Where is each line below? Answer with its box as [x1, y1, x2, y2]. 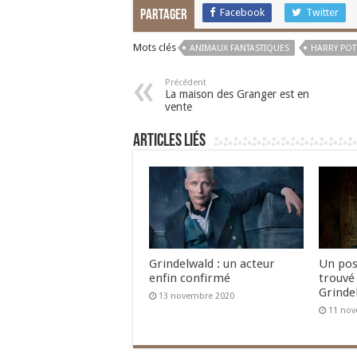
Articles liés [133, 132, 206, 151]
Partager [140, 8, 187, 23]
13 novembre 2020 [159, 291, 234, 302]
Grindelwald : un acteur [149, 257, 275, 272]
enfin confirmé [149, 271, 230, 286]
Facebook [220, 6, 265, 18]
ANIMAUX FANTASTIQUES [190, 43, 289, 53]
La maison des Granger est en [165, 88, 309, 100]
